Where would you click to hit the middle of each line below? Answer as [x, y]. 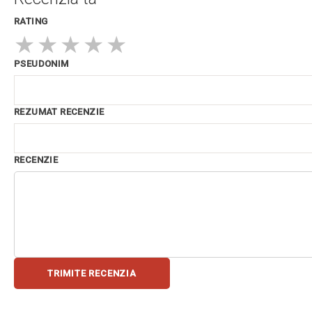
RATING [31, 22]
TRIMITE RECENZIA [92, 274]
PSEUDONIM [41, 64]
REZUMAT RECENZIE [59, 112]
